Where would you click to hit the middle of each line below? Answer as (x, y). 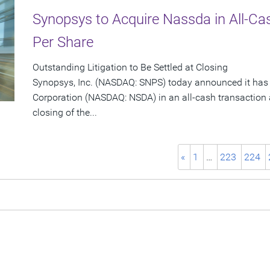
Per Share (63, 42)
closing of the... (65, 113)
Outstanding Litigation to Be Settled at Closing (130, 67)
